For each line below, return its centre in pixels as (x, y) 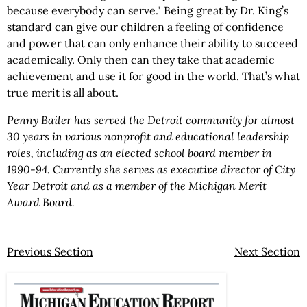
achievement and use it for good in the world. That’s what (153, 76)
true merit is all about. (63, 93)
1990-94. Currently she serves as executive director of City (151, 169)
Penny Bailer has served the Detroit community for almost (151, 120)
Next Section (267, 251)
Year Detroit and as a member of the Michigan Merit (137, 186)
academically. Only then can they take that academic (141, 60)
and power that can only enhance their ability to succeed (152, 43)
